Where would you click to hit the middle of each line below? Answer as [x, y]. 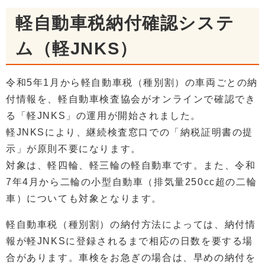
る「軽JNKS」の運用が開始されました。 [104, 116]
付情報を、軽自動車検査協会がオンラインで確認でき [131, 99]
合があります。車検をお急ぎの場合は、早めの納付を [131, 258]
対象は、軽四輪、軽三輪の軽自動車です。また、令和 [131, 166]
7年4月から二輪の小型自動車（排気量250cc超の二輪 [132, 182]
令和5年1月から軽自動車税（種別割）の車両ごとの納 [132, 83]
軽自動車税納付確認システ [125, 23]
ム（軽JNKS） [77, 49]
